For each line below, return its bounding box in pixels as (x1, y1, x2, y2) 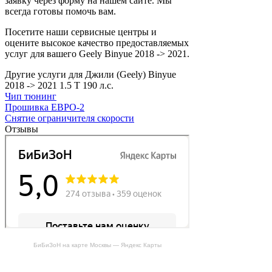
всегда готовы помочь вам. (5, 5, 116, 16)
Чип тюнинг (5, 90, 56, 101)
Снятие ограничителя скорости (5, 112, 134, 123)
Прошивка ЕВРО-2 (5, 101, 84, 112)
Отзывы (5, 123, 38, 134)
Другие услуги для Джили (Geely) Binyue (5, 69, 176, 80)
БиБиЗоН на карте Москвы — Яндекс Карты (33, 242, 161, 248)
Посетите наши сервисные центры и (5, 26, 157, 37)
